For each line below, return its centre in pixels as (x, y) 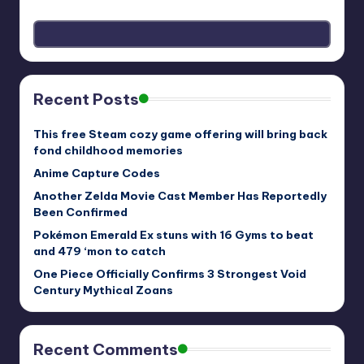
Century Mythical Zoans (103, 290)
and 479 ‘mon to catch (100, 251)
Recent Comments (106, 349)
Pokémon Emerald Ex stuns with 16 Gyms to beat (173, 234)
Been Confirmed (80, 212)
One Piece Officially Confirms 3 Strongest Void (170, 273)
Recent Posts (86, 99)
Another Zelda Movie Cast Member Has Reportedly (180, 195)
